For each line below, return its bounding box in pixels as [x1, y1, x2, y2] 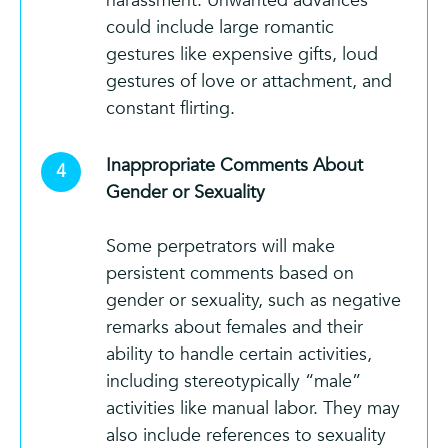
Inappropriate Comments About [106, 152, 363, 178]
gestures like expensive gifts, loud [106, 41, 378, 67]
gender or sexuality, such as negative [106, 287, 401, 313]
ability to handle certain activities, [106, 341, 372, 367]
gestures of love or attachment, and [106, 68, 392, 94]
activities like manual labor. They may [106, 395, 400, 421]
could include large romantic [106, 14, 334, 40]
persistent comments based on [106, 260, 354, 286]
